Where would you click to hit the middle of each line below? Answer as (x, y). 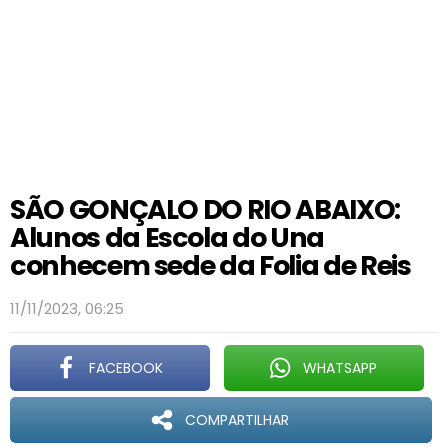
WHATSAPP (339, 368)
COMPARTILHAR (236, 420)
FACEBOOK (125, 368)
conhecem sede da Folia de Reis (210, 265)
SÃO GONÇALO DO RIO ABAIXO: (205, 209)
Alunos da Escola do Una (167, 237)
